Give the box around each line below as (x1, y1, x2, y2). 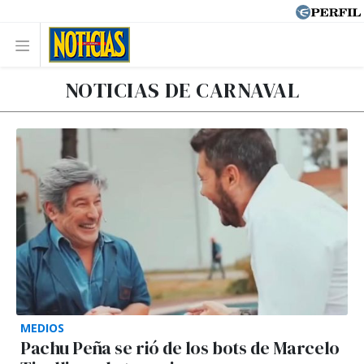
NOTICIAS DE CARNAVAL (64, 76, 300, 105)
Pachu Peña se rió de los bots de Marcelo (20, 336, 340, 360)
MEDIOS (20, 319, 64, 336)
